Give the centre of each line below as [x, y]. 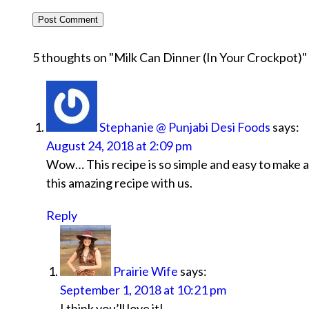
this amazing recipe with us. [119, 183]
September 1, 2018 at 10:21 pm [143, 290]
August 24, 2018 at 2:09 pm [119, 146]
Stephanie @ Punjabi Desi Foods [185, 127]
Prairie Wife [146, 271]
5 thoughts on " [73, 58]
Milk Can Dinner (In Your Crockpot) [208, 58]
